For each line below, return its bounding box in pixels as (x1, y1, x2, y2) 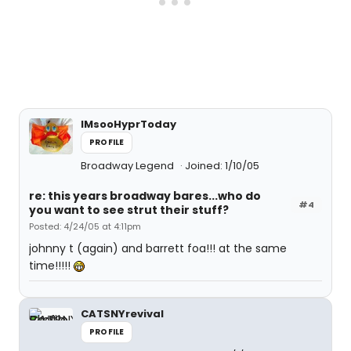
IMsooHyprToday (81, 117, 176, 132)
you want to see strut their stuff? (29, 202, 229, 218)
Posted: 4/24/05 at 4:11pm (29, 220, 141, 233)
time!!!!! (29, 258, 74, 273)
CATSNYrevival (81, 306, 164, 321)
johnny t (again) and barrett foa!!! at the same (29, 241, 287, 256)
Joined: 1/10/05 (185, 158, 259, 173)
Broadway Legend (81, 158, 176, 173)
